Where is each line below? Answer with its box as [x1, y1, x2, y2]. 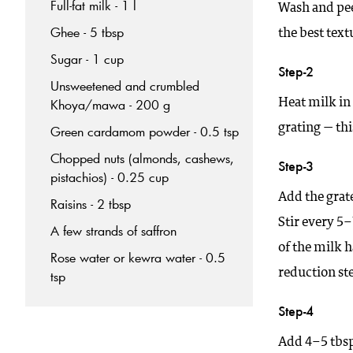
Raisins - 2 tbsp [50, 195, 131, 212]
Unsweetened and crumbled [50, 76, 199, 94]
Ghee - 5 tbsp [50, 23, 124, 40]
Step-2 [277, 62, 314, 80]
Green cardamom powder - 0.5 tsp [50, 122, 239, 139]
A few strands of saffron [50, 221, 176, 239]
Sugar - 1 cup [50, 50, 124, 67]
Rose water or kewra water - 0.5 [50, 248, 225, 266]
